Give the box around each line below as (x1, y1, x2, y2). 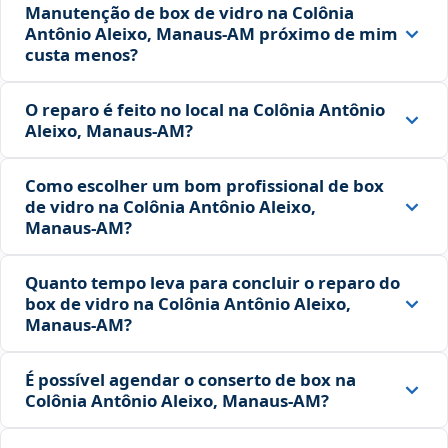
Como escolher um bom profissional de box (25, 174, 384, 198)
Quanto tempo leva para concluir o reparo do (25, 271, 400, 295)
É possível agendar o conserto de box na (25, 368, 356, 392)
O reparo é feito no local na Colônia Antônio (25, 98, 385, 122)
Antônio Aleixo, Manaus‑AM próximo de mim (25, 22, 398, 46)
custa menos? (25, 43, 138, 67)
